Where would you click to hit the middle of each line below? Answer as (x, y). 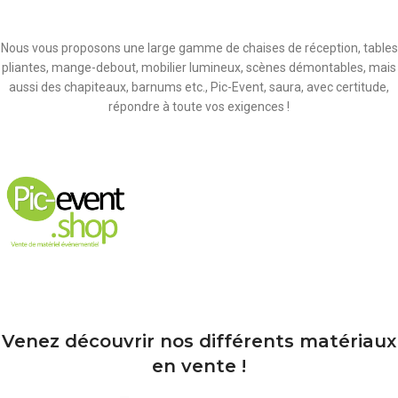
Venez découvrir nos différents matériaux (199, 342)
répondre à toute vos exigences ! (199, 107)
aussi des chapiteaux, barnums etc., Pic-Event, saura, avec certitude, (199, 87)
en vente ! (199, 366)
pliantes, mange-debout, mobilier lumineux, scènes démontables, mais (199, 68)
